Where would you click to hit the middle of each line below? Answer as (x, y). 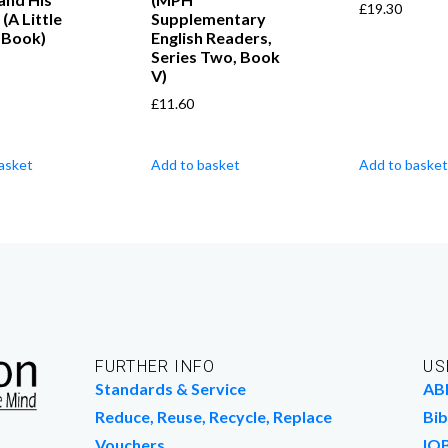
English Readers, (212, 37)
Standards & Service (170, 388)
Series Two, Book (216, 56)
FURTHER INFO (155, 366)
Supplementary (209, 18)
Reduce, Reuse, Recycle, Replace (213, 416)
